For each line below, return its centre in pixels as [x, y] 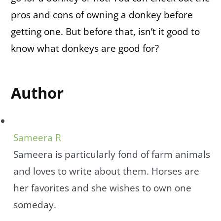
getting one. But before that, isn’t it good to [105, 32]
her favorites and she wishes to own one [102, 188]
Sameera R [37, 137]
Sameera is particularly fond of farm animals [112, 154]
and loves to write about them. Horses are [106, 171]
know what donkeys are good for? [85, 49]
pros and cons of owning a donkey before [102, 15]
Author [37, 93]
